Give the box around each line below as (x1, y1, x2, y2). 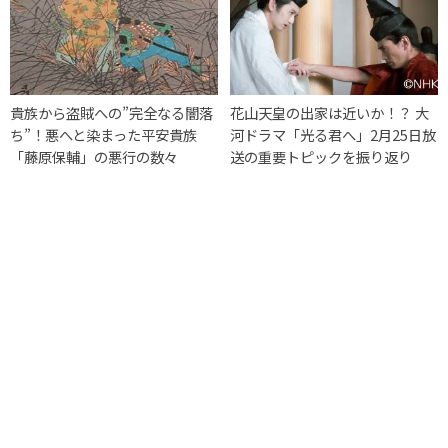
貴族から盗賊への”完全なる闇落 (10, 101, 213, 123)
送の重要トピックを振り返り (230, 145, 413, 167)
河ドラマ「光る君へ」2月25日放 (230, 123, 437, 145)
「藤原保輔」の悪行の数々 (10, 145, 178, 167)
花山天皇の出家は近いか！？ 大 (230, 101, 430, 123)
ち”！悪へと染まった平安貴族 (10, 123, 197, 145)
